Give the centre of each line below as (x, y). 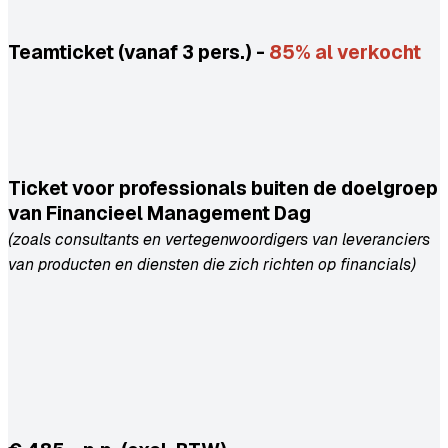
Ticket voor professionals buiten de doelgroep (223, 189)
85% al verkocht (345, 53)
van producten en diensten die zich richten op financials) (212, 265)
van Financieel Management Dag (159, 214)
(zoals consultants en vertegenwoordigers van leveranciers (219, 240)
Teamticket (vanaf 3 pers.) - (138, 53)
